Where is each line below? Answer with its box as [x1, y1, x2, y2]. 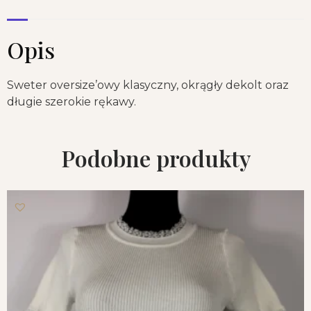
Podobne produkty [60, 142, 251, 173]
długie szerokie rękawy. [7, 94, 136, 108]
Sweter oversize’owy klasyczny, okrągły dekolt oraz [7, 78, 289, 92]
